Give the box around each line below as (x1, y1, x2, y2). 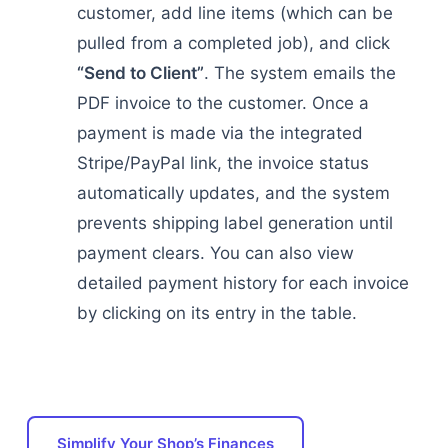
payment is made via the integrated (76, 123, 363, 143)
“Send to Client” (76, 63, 204, 83)
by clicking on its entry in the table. (76, 303, 357, 323)
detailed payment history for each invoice (76, 273, 409, 293)
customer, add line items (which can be (76, 3, 393, 23)
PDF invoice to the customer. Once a (76, 93, 369, 113)
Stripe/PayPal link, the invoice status (76, 153, 369, 173)
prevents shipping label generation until (76, 213, 393, 233)
